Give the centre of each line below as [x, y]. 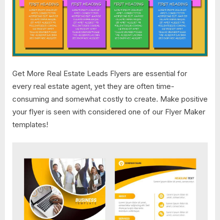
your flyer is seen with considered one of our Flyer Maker [109, 112]
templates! [30, 125]
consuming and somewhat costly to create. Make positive [110, 99]
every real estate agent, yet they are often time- [93, 86]
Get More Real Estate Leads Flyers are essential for [100, 74]
